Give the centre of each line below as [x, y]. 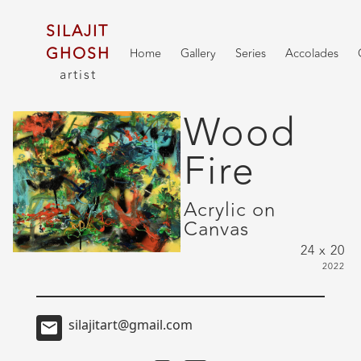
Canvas [216, 230]
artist [78, 75]
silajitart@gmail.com [130, 324]
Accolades [311, 54]
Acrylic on [230, 210]
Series [250, 54]
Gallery [198, 54]
